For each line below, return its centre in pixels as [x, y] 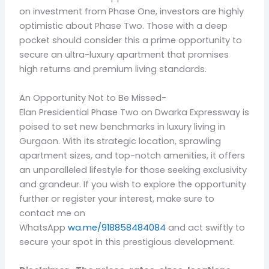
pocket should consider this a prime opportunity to [131, 41]
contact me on [53, 213]
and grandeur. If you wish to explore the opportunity [133, 184]
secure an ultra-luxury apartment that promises [124, 55]
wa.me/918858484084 [117, 227]
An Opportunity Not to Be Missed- [93, 98]
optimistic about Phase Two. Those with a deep [124, 26]
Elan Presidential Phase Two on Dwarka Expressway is [134, 112]
